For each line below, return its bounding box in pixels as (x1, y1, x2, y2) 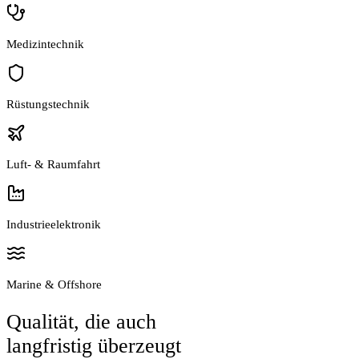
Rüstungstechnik (6, 98, 90, 111)
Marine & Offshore (6, 278, 102, 292)
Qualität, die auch (6, 309, 156, 334)
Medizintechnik (6, 38, 84, 51)
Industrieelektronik (6, 218, 101, 232)
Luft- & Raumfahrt (6, 158, 100, 171)
